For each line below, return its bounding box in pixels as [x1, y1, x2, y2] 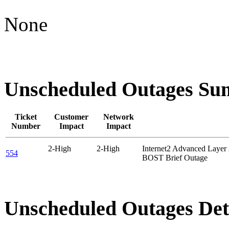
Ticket [15, 112, 37, 121]
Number [11, 121, 40, 130]
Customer [54, 112, 88, 121]
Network [103, 112, 134, 121]
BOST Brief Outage [142, 153, 208, 162]
